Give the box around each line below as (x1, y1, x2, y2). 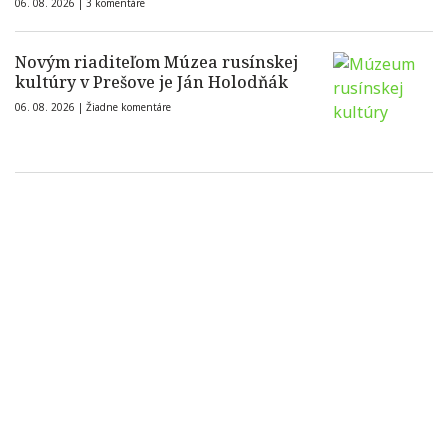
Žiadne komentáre (86, 100, 171, 115)
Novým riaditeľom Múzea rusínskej (15, 51, 298, 74)
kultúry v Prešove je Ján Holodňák (15, 71, 288, 94)
